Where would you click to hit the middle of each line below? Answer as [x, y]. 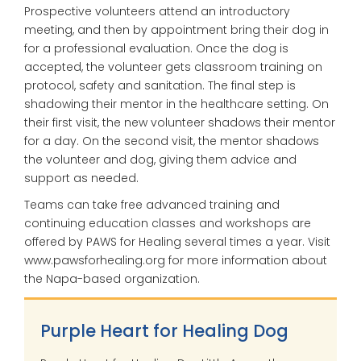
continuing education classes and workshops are [168, 223]
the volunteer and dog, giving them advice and [160, 159]
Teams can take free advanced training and [152, 205]
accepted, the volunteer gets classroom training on [173, 66]
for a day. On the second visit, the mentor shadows [172, 141]
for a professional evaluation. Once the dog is [156, 48]
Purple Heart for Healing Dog [164, 330]
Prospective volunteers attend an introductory [157, 11]
